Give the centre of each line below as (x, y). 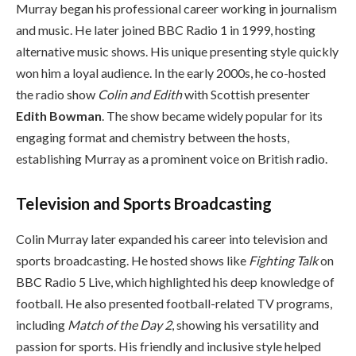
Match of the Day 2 (120, 324)
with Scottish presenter (246, 95)
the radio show (57, 95)
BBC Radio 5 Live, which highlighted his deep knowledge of (175, 281)
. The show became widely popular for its (212, 116)
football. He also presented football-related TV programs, (174, 303)
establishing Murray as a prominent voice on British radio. (172, 159)
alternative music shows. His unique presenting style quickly (177, 52)
